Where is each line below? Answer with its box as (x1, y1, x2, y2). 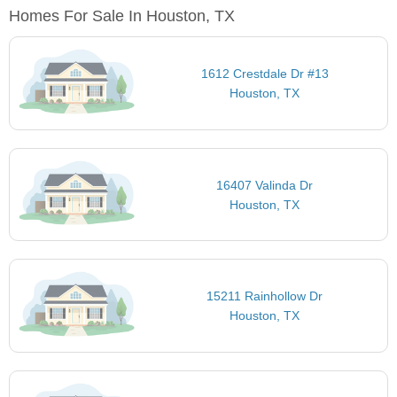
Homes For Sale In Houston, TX (9, 7, 235, 26)
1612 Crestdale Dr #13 (200, 66, 329, 82)
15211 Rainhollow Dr (206, 289, 323, 304)
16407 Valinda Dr (216, 177, 314, 192)
